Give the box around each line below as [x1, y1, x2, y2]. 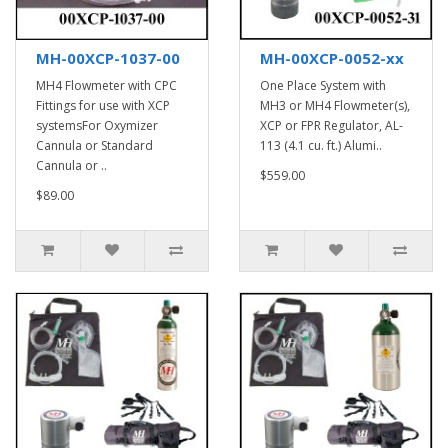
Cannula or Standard [36, 137, 153, 154]
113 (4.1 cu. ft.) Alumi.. [260, 137, 382, 154]
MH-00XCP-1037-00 [36, 48, 180, 68]
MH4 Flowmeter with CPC [36, 77, 177, 94]
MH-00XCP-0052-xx [260, 48, 404, 68]
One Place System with [260, 77, 386, 94]
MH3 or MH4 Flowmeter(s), [260, 97, 410, 114]
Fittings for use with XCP [36, 97, 170, 114]
